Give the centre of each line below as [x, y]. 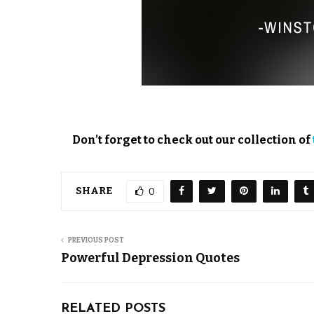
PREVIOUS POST [96, 240]
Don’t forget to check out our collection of [192, 140]
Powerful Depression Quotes [150, 258]
